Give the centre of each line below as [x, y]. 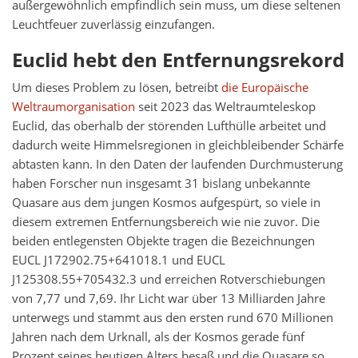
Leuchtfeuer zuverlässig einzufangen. [113, 25]
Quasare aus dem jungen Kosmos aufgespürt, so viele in [166, 203]
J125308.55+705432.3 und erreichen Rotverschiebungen [169, 280]
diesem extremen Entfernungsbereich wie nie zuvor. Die [166, 222]
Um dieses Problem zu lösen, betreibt [117, 88]
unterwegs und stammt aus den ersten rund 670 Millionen [173, 318]
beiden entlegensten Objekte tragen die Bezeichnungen [163, 241]
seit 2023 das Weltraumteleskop [225, 107]
